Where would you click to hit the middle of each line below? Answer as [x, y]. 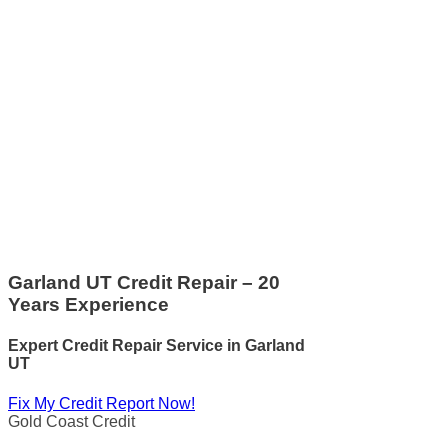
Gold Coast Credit [71, 421]
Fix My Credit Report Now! [101, 403]
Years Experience [88, 304]
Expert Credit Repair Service [117, 346]
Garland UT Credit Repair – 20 [144, 282]
